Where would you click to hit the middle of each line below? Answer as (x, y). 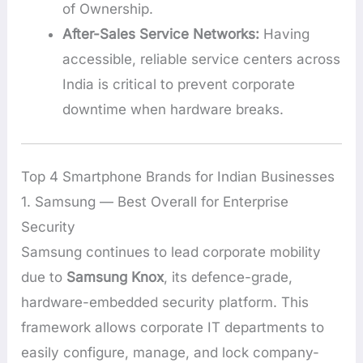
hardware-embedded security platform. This (165, 303)
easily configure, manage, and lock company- (171, 353)
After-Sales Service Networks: (161, 34)
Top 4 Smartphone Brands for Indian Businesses (178, 177)
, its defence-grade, (228, 278)
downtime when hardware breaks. (173, 110)
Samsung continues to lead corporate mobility (171, 252)
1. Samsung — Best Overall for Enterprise (155, 202)
